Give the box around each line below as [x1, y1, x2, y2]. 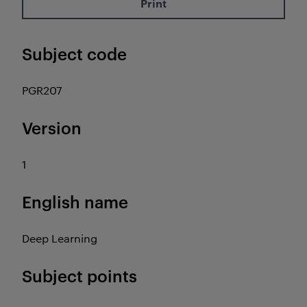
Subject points [22, 265, 137, 286]
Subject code [22, 42, 127, 64]
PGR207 [22, 83, 62, 97]
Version [22, 116, 82, 138]
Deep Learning [22, 231, 97, 245]
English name [22, 191, 128, 212]
